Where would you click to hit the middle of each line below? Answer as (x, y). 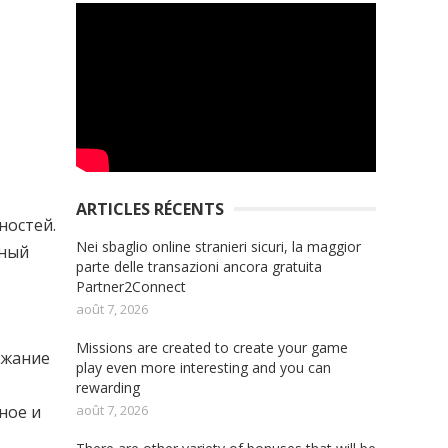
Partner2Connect (131, 286)
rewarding (108, 387)
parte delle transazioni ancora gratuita (199, 266)
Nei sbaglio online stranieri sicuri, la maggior (218, 246)
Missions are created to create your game (212, 347)
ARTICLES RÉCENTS (150, 208)
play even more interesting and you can (203, 367)
